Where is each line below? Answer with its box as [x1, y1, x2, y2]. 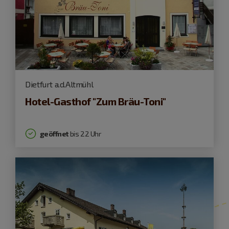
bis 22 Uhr [68, 129, 101, 138]
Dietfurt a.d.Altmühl [25, 79, 94, 89]
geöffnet [39, 129, 68, 138]
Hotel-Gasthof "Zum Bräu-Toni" [25, 95, 166, 107]
